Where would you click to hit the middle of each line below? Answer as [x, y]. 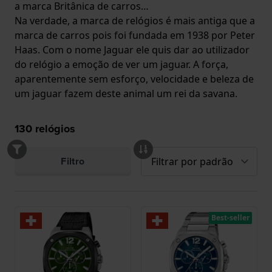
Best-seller [230, 217]
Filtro [73, 161]
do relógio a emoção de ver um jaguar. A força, [121, 64]
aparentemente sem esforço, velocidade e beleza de [134, 79]
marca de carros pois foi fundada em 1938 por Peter [135, 35]
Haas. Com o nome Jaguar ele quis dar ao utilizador [132, 49]
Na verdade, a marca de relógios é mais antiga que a [135, 20]
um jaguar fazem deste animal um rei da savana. [126, 93]
